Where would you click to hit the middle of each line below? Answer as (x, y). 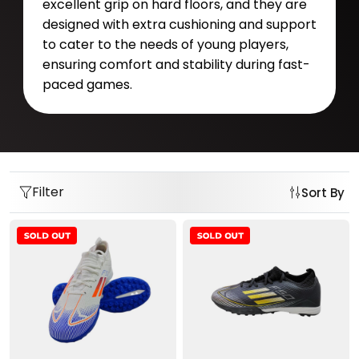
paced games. (87, 85)
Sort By (323, 192)
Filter (48, 192)
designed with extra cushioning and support (179, 25)
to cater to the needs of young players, (165, 45)
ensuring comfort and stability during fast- (176, 65)
